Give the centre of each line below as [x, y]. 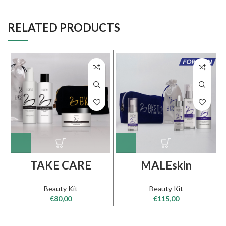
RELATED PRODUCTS [64, 27]
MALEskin [166, 165]
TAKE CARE [61, 165]
